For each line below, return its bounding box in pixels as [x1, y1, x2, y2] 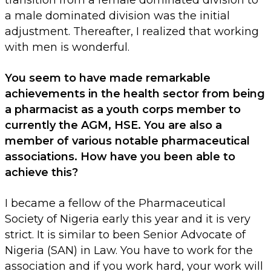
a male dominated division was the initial [5, 9, 230, 23]
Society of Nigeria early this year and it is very [5, 212, 250, 226]
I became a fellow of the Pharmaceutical [5, 197, 226, 211]
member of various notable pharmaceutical [5, 134, 250, 148]
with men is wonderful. [5, 41, 129, 54]
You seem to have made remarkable [5, 71, 211, 85]
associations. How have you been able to [5, 150, 235, 164]
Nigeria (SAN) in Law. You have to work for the [5, 244, 253, 258]
